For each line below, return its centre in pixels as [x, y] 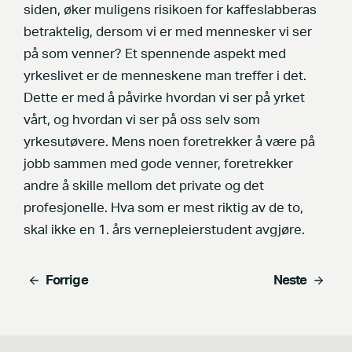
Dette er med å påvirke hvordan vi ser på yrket [164, 99]
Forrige [66, 281]
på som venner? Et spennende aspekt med [155, 55]
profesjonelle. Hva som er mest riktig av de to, [163, 209]
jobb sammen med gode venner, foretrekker [158, 165]
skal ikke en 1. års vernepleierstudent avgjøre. [169, 231]
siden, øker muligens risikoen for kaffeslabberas [170, 11]
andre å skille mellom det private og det [144, 187]
